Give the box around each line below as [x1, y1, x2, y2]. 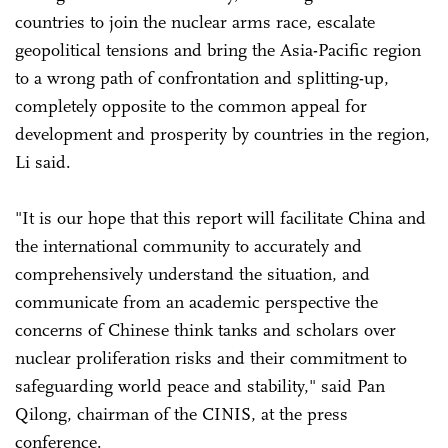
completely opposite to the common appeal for [15, 94, 367, 117]
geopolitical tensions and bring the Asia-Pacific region [15, 38, 421, 61]
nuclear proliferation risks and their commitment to [15, 346, 407, 369]
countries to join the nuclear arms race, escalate [15, 10, 375, 33]
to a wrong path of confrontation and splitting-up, [15, 66, 389, 89]
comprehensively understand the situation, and [15, 262, 370, 285]
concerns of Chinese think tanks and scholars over [15, 318, 396, 341]
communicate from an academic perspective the [15, 290, 378, 313]
